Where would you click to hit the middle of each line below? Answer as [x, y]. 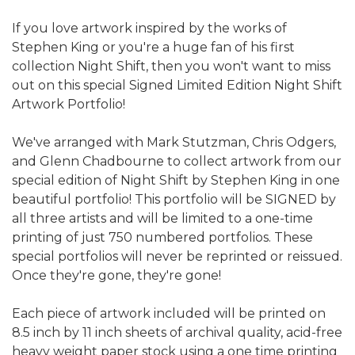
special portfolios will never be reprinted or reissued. [177, 256]
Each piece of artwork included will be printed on [169, 313]
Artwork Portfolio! [69, 104]
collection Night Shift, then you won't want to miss [171, 66]
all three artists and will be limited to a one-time [162, 218]
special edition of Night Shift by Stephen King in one [176, 180]
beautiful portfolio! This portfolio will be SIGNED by [174, 199]
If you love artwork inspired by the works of [149, 28]
